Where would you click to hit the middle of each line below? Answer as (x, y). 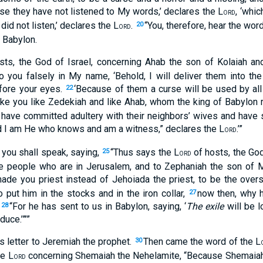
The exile (205, 206)
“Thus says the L (145, 152)
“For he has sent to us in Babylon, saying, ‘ (98, 206)
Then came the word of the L (202, 242)
